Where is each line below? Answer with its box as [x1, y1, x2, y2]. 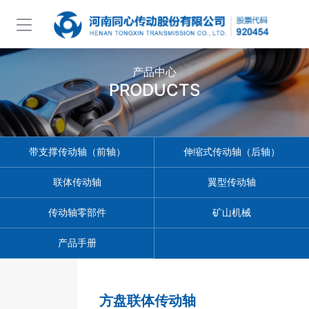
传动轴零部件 [48, 206, 106, 219]
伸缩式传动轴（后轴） [183, 146, 280, 158]
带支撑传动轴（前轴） [28, 146, 126, 158]
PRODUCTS [109, 80, 200, 100]
